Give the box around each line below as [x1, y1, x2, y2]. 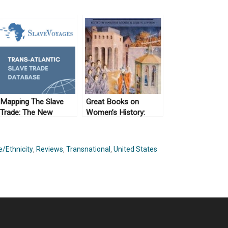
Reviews [36, 145, 63, 153]
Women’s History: [86, 108, 145, 117]
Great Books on [86, 97, 139, 106]
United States [113, 145, 157, 153]
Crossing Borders [86, 119, 145, 128]
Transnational [66, 145, 110, 153]
